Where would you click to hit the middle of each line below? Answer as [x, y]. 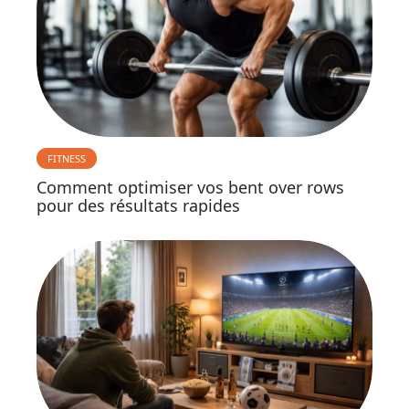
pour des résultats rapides [138, 205]
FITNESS [67, 158]
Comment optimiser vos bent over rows [190, 187]
